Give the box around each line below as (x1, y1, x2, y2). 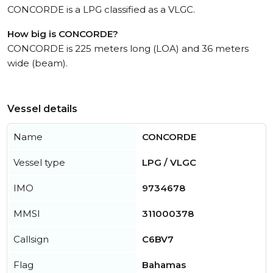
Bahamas (142, 259, 186, 271)
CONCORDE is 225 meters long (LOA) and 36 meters (7, 43, 249, 55)
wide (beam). (7, 57, 68, 69)
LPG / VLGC (142, 157, 196, 169)
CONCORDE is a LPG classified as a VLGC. (7, 4, 195, 16)
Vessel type (13, 157, 65, 169)
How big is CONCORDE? (7, 28, 118, 40)
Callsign (13, 233, 49, 246)
